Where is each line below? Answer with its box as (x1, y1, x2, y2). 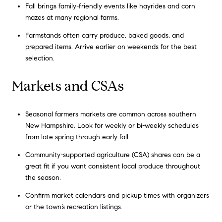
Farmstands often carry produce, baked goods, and (25, 31, 184, 40)
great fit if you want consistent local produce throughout (25, 162, 200, 171)
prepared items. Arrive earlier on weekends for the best (25, 43, 197, 52)
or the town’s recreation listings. (25, 203, 122, 212)
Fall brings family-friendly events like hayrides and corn (25, 2, 195, 11)
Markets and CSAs (12, 77, 124, 95)
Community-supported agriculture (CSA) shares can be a (25, 151, 200, 160)
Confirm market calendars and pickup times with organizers (25, 191, 209, 200)
